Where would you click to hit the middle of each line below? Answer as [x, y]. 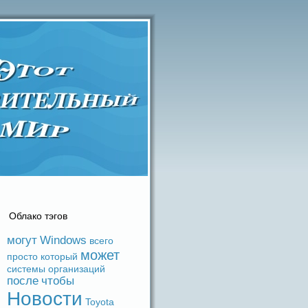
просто [22, 256]
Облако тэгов [38, 216]
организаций [77, 269]
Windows [63, 240]
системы [26, 269]
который [59, 256]
